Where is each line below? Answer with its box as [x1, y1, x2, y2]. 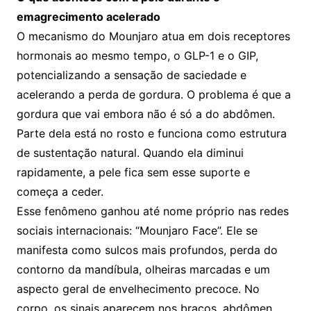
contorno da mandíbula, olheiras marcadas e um [16, 262, 270, 276]
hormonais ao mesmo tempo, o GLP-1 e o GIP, [16, 48, 258, 62]
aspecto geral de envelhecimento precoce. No [16, 281, 260, 296]
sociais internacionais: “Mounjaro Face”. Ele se [16, 223, 258, 237]
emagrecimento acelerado [16, 9, 160, 24]
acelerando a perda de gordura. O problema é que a [16, 87, 291, 101]
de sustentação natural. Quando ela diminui [16, 145, 244, 160]
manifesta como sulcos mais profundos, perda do [16, 242, 278, 257]
